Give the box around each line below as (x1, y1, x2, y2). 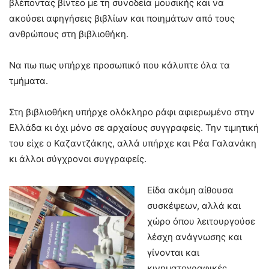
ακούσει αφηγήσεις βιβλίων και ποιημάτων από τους (9, 13, 235, 24)
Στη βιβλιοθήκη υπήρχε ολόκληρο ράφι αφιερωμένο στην (9, 106, 255, 118)
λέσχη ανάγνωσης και (147, 231, 242, 243)
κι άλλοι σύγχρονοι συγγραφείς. (9, 153, 147, 165)
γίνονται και (147, 247, 199, 258)
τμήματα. (9, 75, 48, 86)
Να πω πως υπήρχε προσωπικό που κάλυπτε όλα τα (9, 59, 230, 71)
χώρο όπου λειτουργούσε (147, 216, 255, 227)
